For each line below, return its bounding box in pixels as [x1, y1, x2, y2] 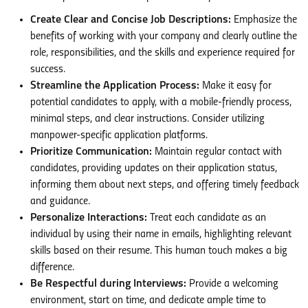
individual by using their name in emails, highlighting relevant [30, 229, 291, 241]
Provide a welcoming [186, 278, 278, 290]
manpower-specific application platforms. [30, 130, 208, 142]
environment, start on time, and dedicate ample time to [30, 295, 266, 307]
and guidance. [30, 196, 90, 208]
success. [30, 64, 65, 76]
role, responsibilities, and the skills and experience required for [30, 47, 295, 59]
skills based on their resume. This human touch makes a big [30, 245, 287, 257]
